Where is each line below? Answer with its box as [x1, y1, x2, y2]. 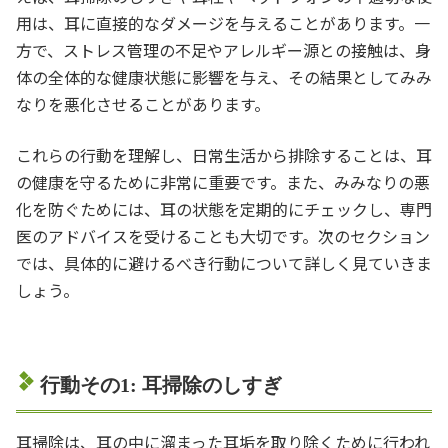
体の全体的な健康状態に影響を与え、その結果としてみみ [16, 64, 432, 89]
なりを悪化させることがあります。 [16, 91, 270, 116]
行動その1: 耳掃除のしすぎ [40, 373, 282, 396]
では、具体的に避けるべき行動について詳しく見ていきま [16, 250, 432, 275]
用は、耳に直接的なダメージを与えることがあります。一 [16, 10, 430, 35]
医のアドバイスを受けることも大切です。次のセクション [16, 223, 430, 248]
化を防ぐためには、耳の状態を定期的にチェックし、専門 [16, 196, 432, 221]
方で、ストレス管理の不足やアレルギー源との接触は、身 [16, 37, 431, 62]
